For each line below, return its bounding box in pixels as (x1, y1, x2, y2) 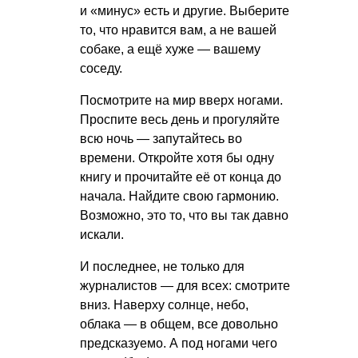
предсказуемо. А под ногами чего (80, 336, 277, 350)
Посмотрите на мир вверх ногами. (80, 93, 283, 107)
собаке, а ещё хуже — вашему (80, 42, 261, 56)
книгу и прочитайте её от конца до (80, 169, 281, 184)
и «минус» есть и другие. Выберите (80, 3, 289, 18)
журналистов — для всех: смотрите (80, 278, 290, 292)
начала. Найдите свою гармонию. (80, 189, 279, 203)
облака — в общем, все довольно (80, 316, 278, 331)
